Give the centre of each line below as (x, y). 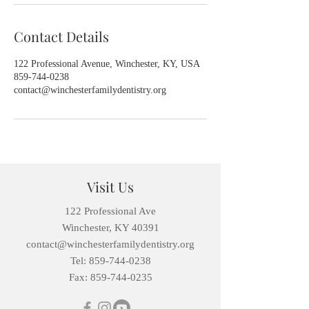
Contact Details (61, 36)
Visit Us (110, 187)
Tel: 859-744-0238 (110, 261)
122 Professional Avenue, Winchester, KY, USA (107, 64)
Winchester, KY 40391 (110, 228)
